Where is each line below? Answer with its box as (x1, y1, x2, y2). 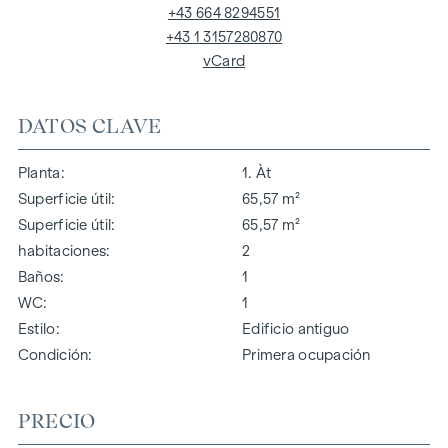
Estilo (17, 320, 56, 337)
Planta (17, 164, 61, 181)
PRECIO (17, 408, 96, 433)
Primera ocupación (242, 346, 371, 363)
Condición (17, 346, 89, 363)
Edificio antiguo (242, 320, 350, 337)
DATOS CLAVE (17, 113, 162, 138)
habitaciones (17, 242, 107, 259)
